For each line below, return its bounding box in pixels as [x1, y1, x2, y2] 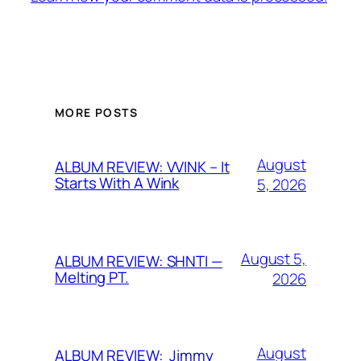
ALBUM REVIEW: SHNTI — [55, 251, 222, 272]
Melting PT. [55, 267, 129, 288]
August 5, [240, 248, 306, 270]
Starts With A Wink [55, 172, 180, 194]
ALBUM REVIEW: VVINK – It [55, 156, 230, 178]
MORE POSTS [55, 104, 138, 120]
